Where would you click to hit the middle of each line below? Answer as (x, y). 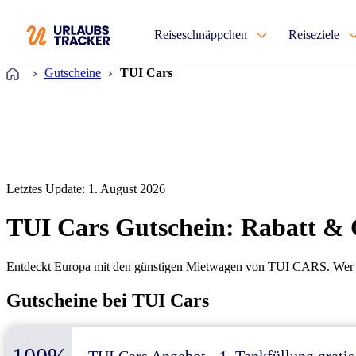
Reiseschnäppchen (201, 35)
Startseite (47, 70)
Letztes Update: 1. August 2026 (86, 189)
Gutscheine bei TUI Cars (108, 300)
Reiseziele (314, 35)
